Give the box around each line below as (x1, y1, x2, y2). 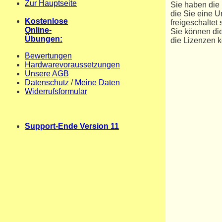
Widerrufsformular (25, 87, 87, 96)
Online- (25, 26, 52, 34)
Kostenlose (25, 17, 68, 25)
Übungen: (25, 35, 62, 43)
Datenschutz (25, 78, 69, 87)
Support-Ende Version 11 (25, 122, 119, 130)
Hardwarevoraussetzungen (25, 60, 120, 69)
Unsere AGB (25, 69, 69, 78)
